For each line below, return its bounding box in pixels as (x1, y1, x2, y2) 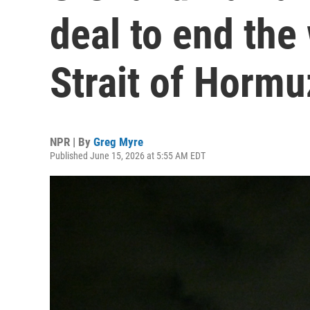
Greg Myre (93, 135, 143, 149)
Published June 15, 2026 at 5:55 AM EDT (50, 150, 206, 161)
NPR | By (50, 135, 93, 149)
